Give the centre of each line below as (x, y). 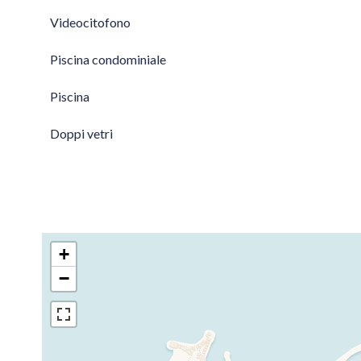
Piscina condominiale (108, 59)
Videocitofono (90, 22)
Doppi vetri (81, 133)
